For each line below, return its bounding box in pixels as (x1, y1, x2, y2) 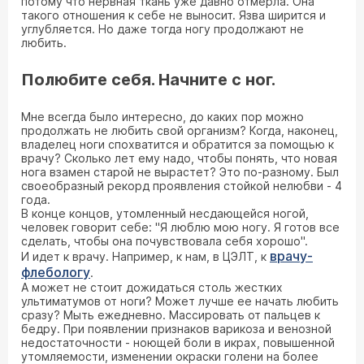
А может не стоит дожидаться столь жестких (21, 280, 283, 294)
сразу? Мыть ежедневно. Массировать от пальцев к (21, 308, 320, 322)
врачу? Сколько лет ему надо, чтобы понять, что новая (21, 151, 337, 165)
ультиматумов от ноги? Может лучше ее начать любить (21, 294, 339, 308)
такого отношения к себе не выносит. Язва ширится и (21, 8, 326, 22)
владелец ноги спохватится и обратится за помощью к (21, 137, 334, 151)
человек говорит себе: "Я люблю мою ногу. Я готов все (21, 220, 340, 234)
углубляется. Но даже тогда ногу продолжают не (21, 22, 304, 36)
